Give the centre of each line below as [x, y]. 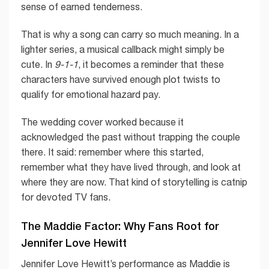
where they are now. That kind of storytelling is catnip [134, 182]
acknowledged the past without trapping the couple [131, 137]
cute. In [38, 65]
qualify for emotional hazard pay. [91, 95]
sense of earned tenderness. [82, 7]
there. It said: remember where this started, [112, 152]
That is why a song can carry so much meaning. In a [130, 35]
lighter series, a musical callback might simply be [123, 50]
